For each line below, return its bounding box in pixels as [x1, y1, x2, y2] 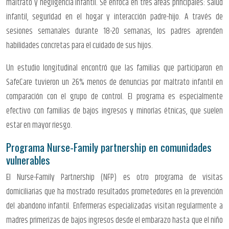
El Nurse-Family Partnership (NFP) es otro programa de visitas [6, 170, 223, 184]
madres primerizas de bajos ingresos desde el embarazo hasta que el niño [6, 213, 223, 227]
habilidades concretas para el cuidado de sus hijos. [6, 38, 153, 52]
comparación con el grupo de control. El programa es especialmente [6, 89, 223, 103]
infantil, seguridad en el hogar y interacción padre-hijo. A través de [6, 10, 223, 24]
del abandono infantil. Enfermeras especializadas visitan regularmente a [6, 199, 223, 213]
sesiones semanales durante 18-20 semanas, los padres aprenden [6, 24, 223, 38]
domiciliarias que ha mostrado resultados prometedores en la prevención [6, 185, 223, 198]
